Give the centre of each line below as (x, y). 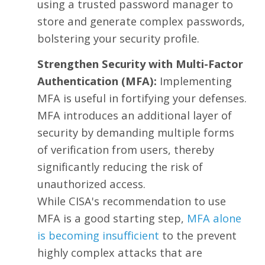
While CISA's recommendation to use (131, 201)
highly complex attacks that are (119, 253)
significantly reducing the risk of (120, 167)
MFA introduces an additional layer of (134, 115)
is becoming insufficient (98, 235)
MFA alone (214, 218)
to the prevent (199, 235)
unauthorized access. (91, 184)
